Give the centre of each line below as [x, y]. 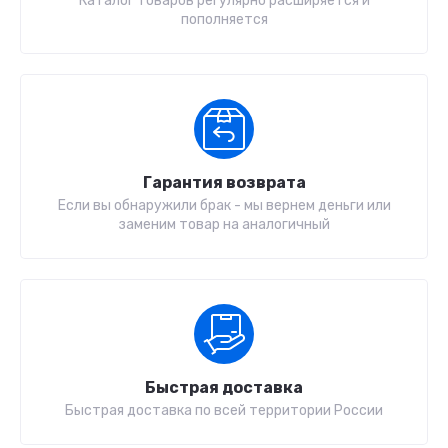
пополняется [224, 20]
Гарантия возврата [224, 183]
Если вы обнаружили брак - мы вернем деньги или [224, 206]
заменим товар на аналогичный [224, 225]
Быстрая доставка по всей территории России [224, 411]
